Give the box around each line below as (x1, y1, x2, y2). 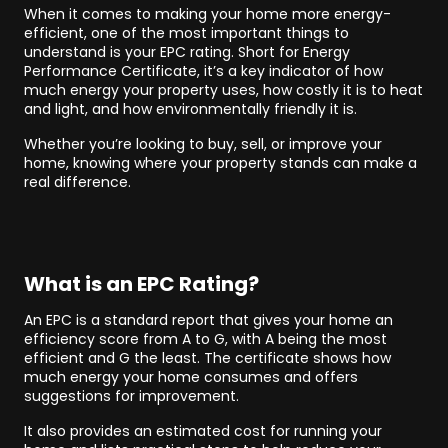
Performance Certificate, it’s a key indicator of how (24, 61, 383, 81)
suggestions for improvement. (24, 386, 239, 406)
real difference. (24, 172, 131, 192)
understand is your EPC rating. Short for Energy (24, 42, 350, 62)
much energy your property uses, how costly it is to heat (24, 80, 423, 100)
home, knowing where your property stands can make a (24, 153, 417, 173)
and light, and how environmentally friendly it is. (24, 99, 357, 119)
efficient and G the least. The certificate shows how (24, 348, 391, 368)
